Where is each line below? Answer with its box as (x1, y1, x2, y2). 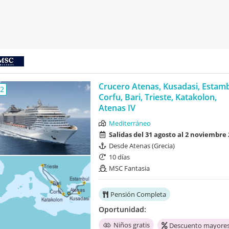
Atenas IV (98, 102, 135, 114)
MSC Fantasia (108, 164, 150, 173)
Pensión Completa (110, 190, 166, 199)
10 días (108, 152, 130, 162)
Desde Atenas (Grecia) (108, 141, 175, 151)
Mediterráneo (108, 119, 151, 128)
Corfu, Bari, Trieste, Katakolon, (98, 91, 217, 103)
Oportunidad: (98, 204, 146, 215)
